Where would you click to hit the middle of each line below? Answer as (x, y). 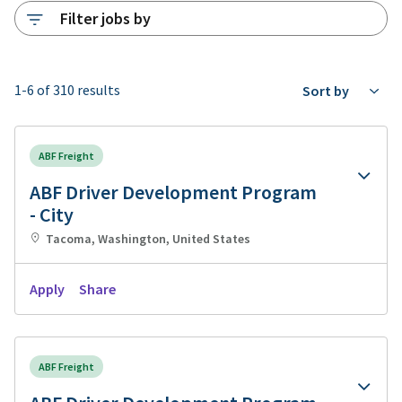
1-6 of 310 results (67, 89)
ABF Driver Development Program (173, 192)
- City (52, 214)
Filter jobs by (105, 18)
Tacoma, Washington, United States (148, 238)
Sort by (326, 91)
